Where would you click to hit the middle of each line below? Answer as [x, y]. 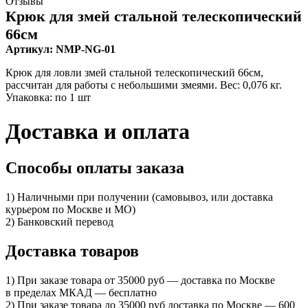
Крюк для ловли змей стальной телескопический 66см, [134, 73]
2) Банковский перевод [59, 222]
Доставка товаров [72, 251]
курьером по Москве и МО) [70, 210]
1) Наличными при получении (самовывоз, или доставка [139, 197]
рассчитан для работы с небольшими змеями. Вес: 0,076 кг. [144, 85]
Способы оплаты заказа [95, 168]
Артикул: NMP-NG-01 [60, 49]
